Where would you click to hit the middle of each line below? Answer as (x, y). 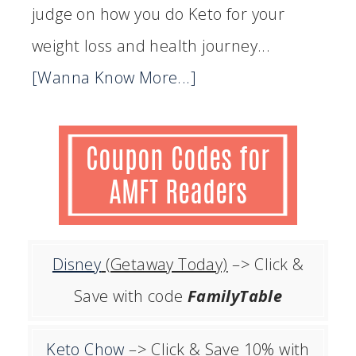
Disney (77, 265)
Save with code (130, 296)
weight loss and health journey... (151, 46)
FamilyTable (235, 296)
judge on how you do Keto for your (159, 14)
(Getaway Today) (164, 265)
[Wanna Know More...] (114, 78)
